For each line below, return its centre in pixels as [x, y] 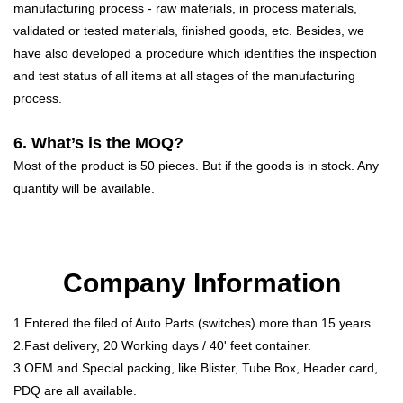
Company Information [201, 282]
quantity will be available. [84, 188]
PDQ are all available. [75, 390]
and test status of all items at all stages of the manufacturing [184, 75]
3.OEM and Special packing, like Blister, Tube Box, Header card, [196, 367]
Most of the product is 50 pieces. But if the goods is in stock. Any [196, 165]
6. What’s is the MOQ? [99, 143]
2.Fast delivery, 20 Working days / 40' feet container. [162, 345]
